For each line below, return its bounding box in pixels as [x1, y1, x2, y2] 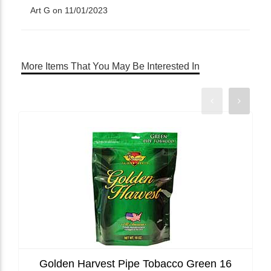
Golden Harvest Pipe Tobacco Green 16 [39, 257, 232, 270]
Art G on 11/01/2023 [30, 5, 108, 15]
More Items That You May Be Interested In [21, 60, 200, 71]
